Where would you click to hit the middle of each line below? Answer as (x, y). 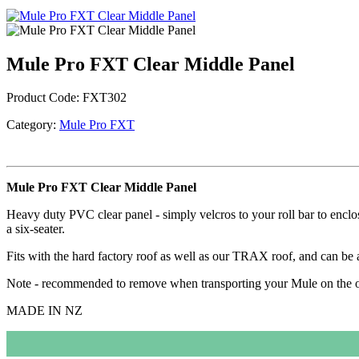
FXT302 (105, 98)
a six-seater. (36, 229)
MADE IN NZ (44, 311)
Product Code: (43, 98)
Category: (31, 125)
